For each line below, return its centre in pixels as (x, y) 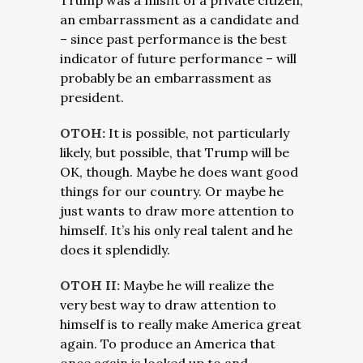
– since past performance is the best (173, 39)
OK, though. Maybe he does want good (179, 172)
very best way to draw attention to (168, 305)
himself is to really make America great (181, 324)
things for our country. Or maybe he (172, 191)
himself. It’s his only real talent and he (176, 230)
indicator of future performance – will (178, 58)
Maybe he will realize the (199, 285)
